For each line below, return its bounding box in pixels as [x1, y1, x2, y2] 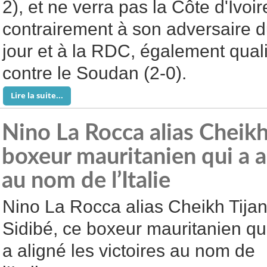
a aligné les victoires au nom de [2, 241, 255, 260]
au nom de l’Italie [2, 170, 170, 192]
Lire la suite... [11, 90, 63, 101]
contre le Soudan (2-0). [2, 63, 187, 83]
